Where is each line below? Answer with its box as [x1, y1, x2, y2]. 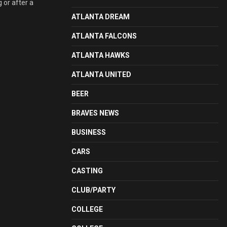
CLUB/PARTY [71, 186, 116, 194]
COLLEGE [71, 205, 103, 213]
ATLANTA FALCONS [71, 32, 137, 40]
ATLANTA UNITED [71, 70, 131, 79]
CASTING [71, 167, 103, 175]
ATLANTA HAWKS [71, 51, 130, 59]
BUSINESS [71, 128, 106, 136]
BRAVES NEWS [71, 109, 119, 117]
